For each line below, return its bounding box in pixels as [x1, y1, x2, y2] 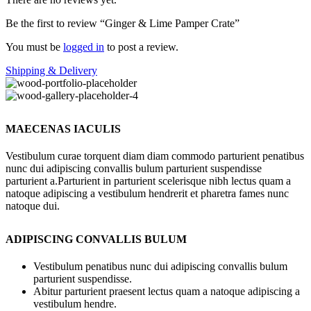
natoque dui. [6, 199, 60, 212]
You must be [6, 40, 63, 53]
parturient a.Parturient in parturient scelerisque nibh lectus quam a [6, 174, 291, 187]
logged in [63, 40, 104, 53]
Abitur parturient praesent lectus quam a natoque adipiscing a [33, 285, 300, 298]
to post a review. [104, 40, 178, 53]
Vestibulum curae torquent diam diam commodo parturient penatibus [6, 149, 304, 162]
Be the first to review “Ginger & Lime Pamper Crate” [6, 17, 239, 29]
